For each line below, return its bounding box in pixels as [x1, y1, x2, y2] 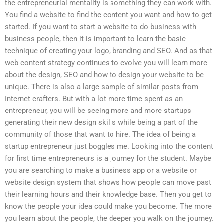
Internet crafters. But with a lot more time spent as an [5, 94, 183, 104]
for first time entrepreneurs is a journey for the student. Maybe [5, 154, 211, 163]
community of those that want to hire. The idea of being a [5, 130, 196, 139]
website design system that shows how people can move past [5, 178, 211, 187]
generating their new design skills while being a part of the [5, 118, 198, 127]
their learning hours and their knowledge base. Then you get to [5, 190, 212, 199]
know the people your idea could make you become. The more [5, 202, 212, 211]
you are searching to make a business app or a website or [5, 166, 197, 175]
